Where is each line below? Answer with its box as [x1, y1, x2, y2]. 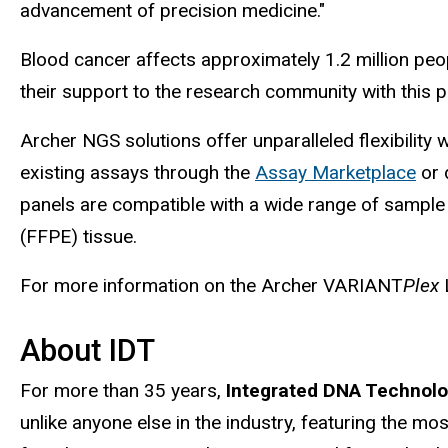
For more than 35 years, [20, 378, 226, 402]
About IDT [20, 332, 155, 368]
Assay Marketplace [255, 160, 416, 184]
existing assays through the [20, 160, 255, 184]
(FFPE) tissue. [20, 224, 137, 248]
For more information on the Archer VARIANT [20, 273, 403, 297]
